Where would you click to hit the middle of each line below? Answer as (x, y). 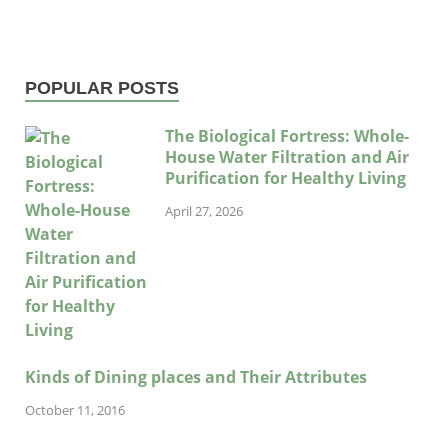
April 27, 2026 (204, 210)
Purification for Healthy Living (285, 178)
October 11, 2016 (75, 409)
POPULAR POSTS (102, 88)
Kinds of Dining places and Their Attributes (196, 377)
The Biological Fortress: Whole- (287, 136)
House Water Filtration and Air (287, 157)
